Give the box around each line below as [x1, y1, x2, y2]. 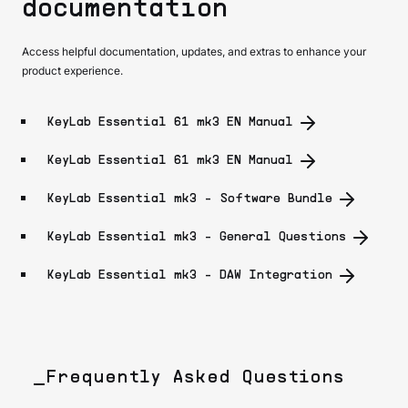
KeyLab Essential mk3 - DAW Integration [47, 269, 332, 281]
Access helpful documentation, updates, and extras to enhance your [22, 44, 366, 58]
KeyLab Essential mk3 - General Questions [47, 230, 346, 243]
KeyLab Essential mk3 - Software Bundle [47, 192, 332, 205]
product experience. [22, 63, 123, 77]
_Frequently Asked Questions [33, 369, 344, 386]
